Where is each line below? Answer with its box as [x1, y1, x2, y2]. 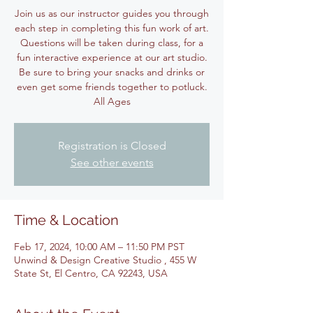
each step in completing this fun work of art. [15, 22, 209, 34]
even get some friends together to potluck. [16, 80, 208, 93]
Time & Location [14, 212, 119, 228]
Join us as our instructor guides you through [15, 7, 209, 20]
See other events [70, 156, 154, 169]
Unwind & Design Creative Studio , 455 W [14, 254, 196, 266]
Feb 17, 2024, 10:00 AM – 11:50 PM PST [14, 240, 184, 253]
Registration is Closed [57, 139, 166, 152]
